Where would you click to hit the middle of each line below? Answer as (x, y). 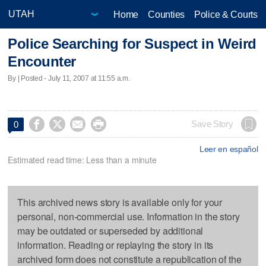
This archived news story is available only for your (120, 202)
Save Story (212, 124)
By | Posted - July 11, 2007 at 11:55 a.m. (69, 78)
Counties (166, 14)
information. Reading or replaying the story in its (115, 245)
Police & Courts (226, 14)
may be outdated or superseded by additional (110, 230)
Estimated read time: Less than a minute (82, 159)
